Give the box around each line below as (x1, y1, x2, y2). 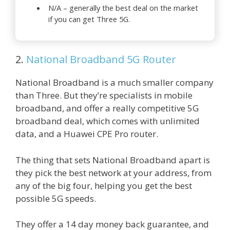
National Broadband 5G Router (26, 52, 176, 67)
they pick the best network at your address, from (15, 166, 212, 179)
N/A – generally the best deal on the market (48, 3, 198, 13)
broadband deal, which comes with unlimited (15, 115, 200, 127)
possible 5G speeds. (15, 192, 96, 204)
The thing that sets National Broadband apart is (15, 154, 210, 166)
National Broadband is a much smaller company (15, 76, 214, 89)
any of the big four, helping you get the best (15, 179, 192, 191)
